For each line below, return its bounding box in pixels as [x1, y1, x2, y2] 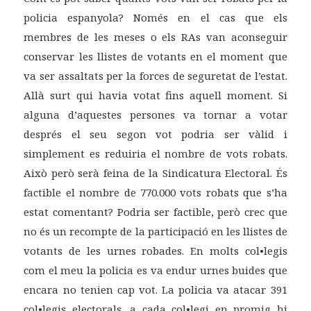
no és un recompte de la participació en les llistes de [24, 224, 287, 239]
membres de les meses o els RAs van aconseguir [24, 30, 287, 44]
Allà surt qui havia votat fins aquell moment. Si [24, 88, 287, 103]
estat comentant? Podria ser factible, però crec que [24, 205, 287, 219]
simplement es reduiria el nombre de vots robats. [24, 146, 287, 161]
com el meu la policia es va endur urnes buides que [24, 263, 287, 278]
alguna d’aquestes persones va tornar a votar [24, 108, 287, 122]
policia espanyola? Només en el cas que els [24, 10, 287, 25]
